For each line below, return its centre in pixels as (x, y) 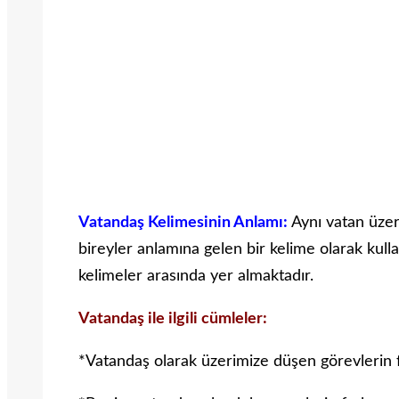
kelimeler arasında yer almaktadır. (196, 277)
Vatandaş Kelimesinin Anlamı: (183, 223)
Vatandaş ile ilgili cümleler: (173, 319)
